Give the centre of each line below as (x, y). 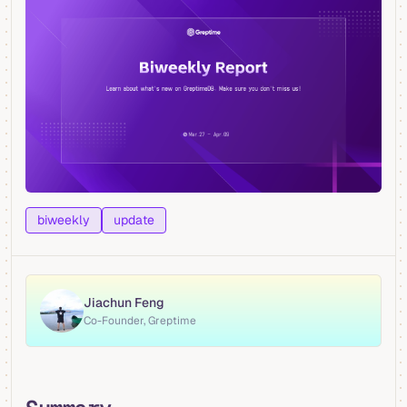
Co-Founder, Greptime (140, 320)
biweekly (64, 220)
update (134, 220)
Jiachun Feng (124, 302)
